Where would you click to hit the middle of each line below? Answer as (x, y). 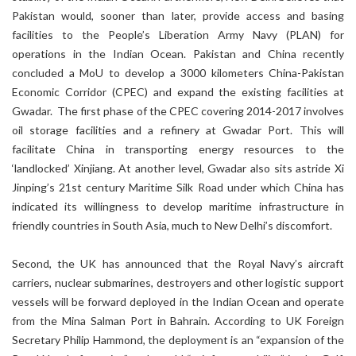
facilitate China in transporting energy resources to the (178, 149)
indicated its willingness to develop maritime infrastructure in (178, 206)
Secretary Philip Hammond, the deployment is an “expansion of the (178, 340)
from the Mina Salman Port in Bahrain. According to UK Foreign (178, 321)
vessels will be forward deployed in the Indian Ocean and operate (178, 302)
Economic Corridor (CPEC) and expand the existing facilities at (178, 92)
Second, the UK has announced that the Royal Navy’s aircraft (178, 263)
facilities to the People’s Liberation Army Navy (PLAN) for (178, 35)
